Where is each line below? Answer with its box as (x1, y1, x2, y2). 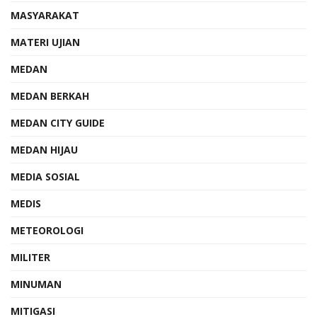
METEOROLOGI (11, 223, 83, 237)
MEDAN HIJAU (11, 142, 78, 156)
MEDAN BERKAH (11, 88, 89, 103)
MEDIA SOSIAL (11, 169, 80, 183)
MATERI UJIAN (11, 35, 80, 49)
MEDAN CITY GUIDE (11, 115, 105, 129)
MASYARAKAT (11, 8, 79, 22)
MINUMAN (11, 277, 62, 291)
